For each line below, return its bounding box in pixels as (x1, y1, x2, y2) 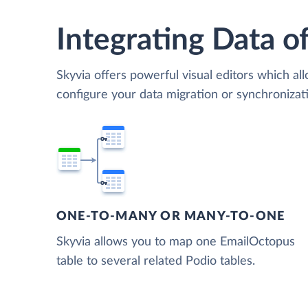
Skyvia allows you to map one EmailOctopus (56, 235, 295, 248)
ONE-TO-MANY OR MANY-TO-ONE (56, 210, 285, 223)
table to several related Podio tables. (56, 254, 255, 267)
